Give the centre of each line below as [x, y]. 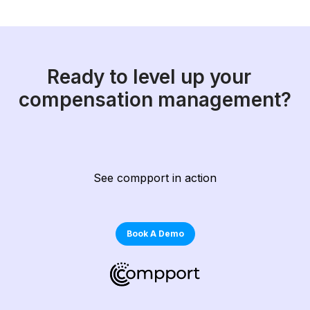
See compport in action [155, 178]
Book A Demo [155, 234]
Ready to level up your [155, 77]
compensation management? [155, 100]
